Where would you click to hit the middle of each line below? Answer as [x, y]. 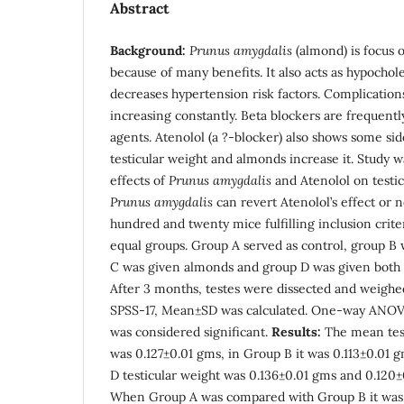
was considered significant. [191, 331]
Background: [148, 50]
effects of [139, 180]
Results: [296, 331]
